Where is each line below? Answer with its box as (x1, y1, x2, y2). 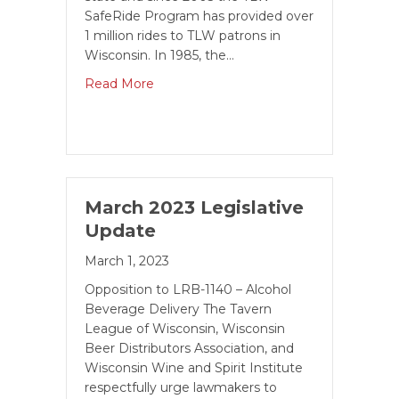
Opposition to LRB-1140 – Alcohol (85, 281, 291, 297)
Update (85, 220, 156, 241)
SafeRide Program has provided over (85, 8, 313, 24)
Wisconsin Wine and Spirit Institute (85, 360, 303, 376)
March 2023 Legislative (85, 197, 304, 218)
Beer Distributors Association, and (85, 340, 294, 356)
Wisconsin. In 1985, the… (85, 47, 234, 63)
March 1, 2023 (85, 253, 169, 269)
